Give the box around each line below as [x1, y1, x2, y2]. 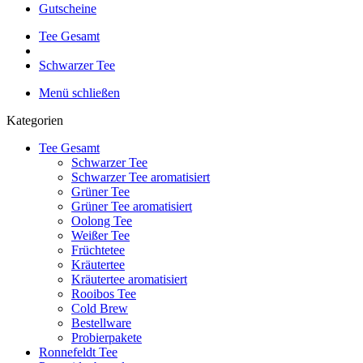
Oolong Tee [71, 214, 132, 228]
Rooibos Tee [71, 287, 136, 301]
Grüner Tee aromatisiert [71, 199, 192, 213]
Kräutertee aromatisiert [71, 272, 187, 286]
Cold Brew [71, 301, 128, 315]
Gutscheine [39, 2, 96, 15]
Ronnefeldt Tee [39, 345, 117, 359]
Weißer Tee [71, 228, 130, 242]
